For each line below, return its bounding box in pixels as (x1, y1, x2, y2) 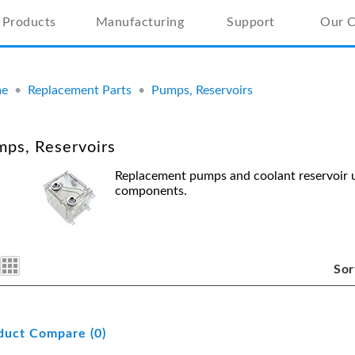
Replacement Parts (28, 84, 132, 97)
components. (114, 185, 187, 197)
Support (227, 16, 275, 29)
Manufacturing (95, 16, 185, 29)
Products (2, 16, 56, 29)
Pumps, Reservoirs (151, 84, 253, 97)
